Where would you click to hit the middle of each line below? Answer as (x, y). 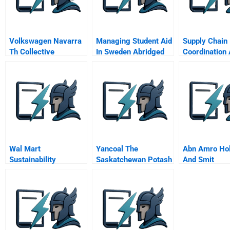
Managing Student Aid (134, 41)
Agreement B (32, 62)
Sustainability (33, 159)
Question (111, 170)
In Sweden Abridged (130, 52)
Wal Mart (25, 149)
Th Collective (32, 52)
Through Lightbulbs (43, 170)
